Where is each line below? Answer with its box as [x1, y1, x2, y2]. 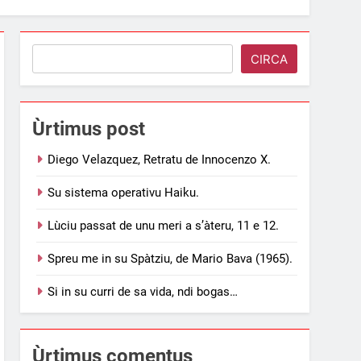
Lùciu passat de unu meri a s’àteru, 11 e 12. [48, 218, 280, 233]
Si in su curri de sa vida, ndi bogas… [48, 284, 239, 299]
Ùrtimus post [32, 117, 146, 140]
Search [31, 45, 78, 63]
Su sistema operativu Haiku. [48, 185, 200, 200]
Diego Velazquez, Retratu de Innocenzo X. [48, 151, 272, 167]
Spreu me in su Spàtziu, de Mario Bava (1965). [48, 251, 293, 266]
